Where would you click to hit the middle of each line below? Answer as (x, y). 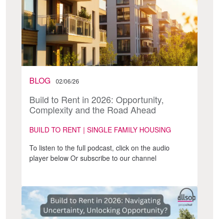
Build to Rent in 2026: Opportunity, (97, 99)
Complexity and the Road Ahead (93, 109)
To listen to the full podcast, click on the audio (99, 147)
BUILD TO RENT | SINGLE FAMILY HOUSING (100, 129)
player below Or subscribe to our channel (93, 158)
